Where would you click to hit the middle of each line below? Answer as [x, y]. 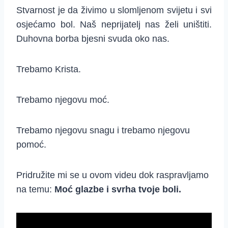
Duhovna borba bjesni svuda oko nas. [93, 39]
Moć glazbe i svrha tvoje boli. [118, 190]
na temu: [35, 190]
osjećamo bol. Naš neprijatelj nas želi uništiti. [114, 25]
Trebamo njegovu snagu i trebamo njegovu [103, 131]
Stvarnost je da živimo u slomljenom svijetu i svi [114, 10]
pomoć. [31, 145]
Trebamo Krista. [49, 69]
